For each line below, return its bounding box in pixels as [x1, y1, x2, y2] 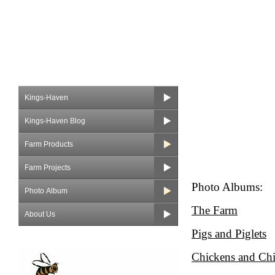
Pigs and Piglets [192, 227, 266, 240]
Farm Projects [25, 163, 71, 172]
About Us [25, 210, 55, 219]
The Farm [192, 204, 238, 217]
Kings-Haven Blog [25, 117, 85, 125]
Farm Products [25, 140, 73, 149]
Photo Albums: [192, 180, 263, 193]
